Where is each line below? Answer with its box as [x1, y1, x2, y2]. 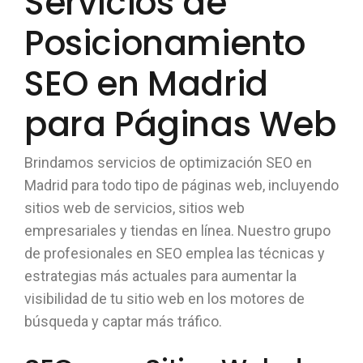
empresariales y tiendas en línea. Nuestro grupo [24, 222, 331, 239]
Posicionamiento [24, 19, 306, 67]
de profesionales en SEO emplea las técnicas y [24, 245, 325, 262]
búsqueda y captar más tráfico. [24, 313, 222, 330]
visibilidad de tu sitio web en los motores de [24, 290, 305, 307]
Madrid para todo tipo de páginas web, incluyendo [24, 177, 339, 194]
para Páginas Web [24, 100, 336, 148]
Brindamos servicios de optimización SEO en [24, 154, 312, 171]
